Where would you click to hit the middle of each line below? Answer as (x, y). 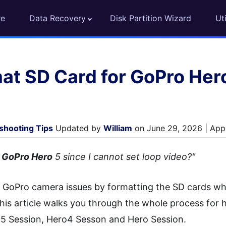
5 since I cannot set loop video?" (124, 157)
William (118, 128)
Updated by (78, 128)
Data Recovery (58, 18)
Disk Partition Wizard (151, 18)
